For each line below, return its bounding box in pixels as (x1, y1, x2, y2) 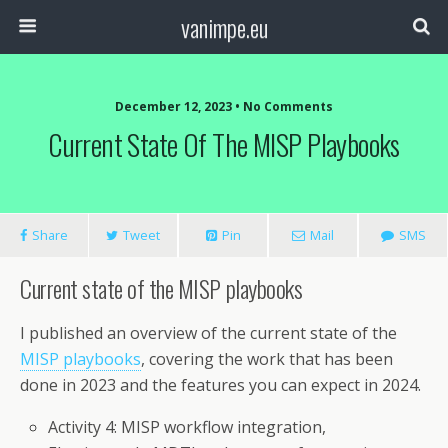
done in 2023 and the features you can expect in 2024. (20, 374, 421, 396)
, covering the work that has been (141, 348, 393, 370)
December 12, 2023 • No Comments (115, 98, 333, 115)
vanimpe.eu (180, 9, 268, 45)
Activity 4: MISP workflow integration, (48, 416, 327, 438)
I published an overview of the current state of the (20, 322, 397, 344)
